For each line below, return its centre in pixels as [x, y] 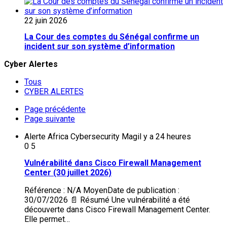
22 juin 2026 [46, 21]
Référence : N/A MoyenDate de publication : [102, 190]
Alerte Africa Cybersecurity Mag [81, 137]
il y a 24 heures [164, 137]
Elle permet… [47, 219]
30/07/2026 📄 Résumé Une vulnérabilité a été [107, 200]
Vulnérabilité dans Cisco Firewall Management [113, 163]
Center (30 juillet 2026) [68, 172]
